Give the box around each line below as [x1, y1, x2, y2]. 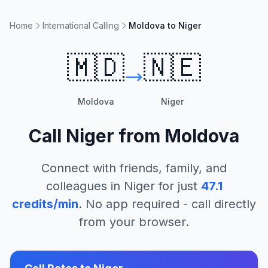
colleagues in [45, 179, 124, 193]
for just [154, 179, 197, 193]
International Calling [42, 20, 119, 31]
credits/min [12, 197, 78, 211]
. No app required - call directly [78, 197, 256, 211]
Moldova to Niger [129, 20, 201, 31]
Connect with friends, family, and [41, 161, 227, 175]
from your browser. [79, 215, 189, 229]
